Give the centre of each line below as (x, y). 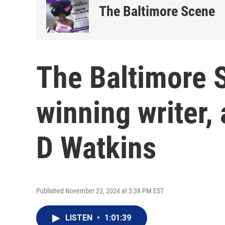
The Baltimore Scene (157, 11)
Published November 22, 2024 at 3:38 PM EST (100, 191)
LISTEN (80, 218)
